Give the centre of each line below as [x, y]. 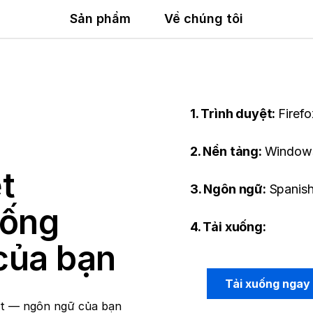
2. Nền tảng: [227, 151]
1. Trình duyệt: [234, 114]
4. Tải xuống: [228, 227]
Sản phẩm [101, 19]
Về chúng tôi [204, 19]
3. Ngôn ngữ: [230, 189]
